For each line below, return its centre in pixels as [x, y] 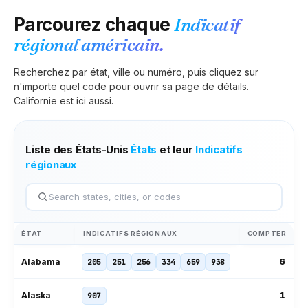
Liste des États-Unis [78, 149]
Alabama [41, 261]
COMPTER [267, 233]
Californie [35, 100]
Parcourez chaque [94, 24]
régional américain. [89, 44]
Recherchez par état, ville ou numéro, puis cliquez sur [136, 71]
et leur [176, 149]
